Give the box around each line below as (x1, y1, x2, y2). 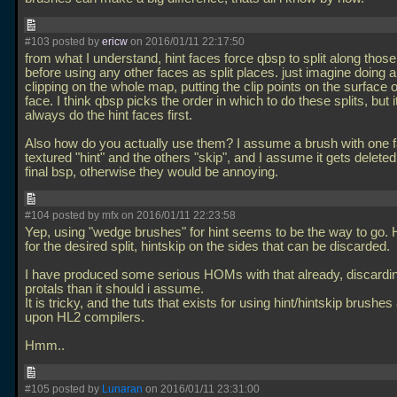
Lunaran (102, 383, 143, 395)
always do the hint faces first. (25, 108, 192, 122)
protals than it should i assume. (25, 282, 204, 296)
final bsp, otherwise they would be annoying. (25, 165, 282, 179)
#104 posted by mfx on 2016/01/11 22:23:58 (25, 209, 236, 222)
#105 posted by (25, 383, 102, 395)
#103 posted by (25, 35, 102, 48)
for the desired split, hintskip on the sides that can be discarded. (25, 239, 390, 253)
